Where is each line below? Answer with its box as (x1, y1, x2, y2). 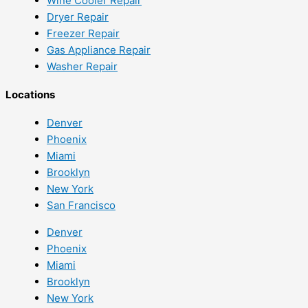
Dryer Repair (47, 10, 109, 23)
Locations (5, 87, 55, 101)
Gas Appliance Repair (47, 43, 151, 56)
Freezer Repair (47, 26, 120, 40)
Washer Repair (47, 59, 118, 73)
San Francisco (47, 198, 115, 212)
